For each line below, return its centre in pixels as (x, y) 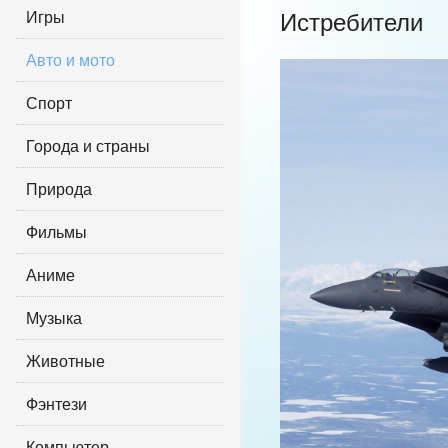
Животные (65, 360)
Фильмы (56, 231)
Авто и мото (70, 59)
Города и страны (88, 145)
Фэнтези (56, 403)
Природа (59, 188)
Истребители (351, 22)
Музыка (54, 317)
